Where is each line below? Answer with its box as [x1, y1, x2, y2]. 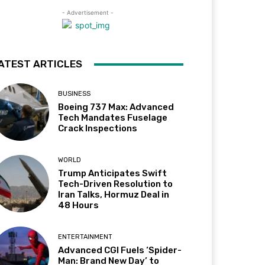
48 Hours [58, 200, 99, 211]
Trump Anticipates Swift [58, 168, 167, 179]
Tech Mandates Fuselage [58, 112, 168, 124]
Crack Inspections [58, 123, 138, 134]
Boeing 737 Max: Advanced [58, 102, 174, 113]
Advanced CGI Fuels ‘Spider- [58, 245, 182, 256]
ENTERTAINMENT [58, 233, 113, 241]
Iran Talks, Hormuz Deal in [58, 189, 170, 201]
